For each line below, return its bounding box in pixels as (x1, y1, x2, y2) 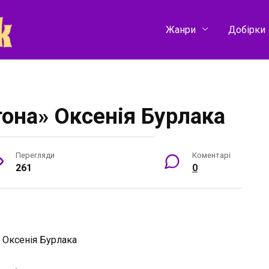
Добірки (228, 23, 265, 35)
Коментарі (192, 150, 231, 160)
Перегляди (16, 150, 55, 160)
